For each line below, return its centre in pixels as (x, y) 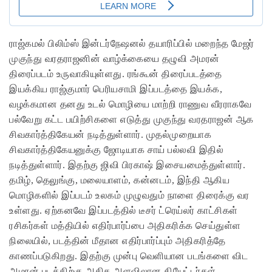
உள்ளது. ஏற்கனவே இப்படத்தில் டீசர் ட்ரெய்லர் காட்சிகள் (124, 211)
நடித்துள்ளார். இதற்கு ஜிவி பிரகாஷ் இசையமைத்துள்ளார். (127, 165)
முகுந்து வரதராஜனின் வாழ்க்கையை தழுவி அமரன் (114, 59)
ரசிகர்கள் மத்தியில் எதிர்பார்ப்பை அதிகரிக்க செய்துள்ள (125, 226)
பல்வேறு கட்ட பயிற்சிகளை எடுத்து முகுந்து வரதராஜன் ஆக (131, 120)
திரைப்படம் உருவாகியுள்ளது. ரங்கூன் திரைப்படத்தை (116, 74)
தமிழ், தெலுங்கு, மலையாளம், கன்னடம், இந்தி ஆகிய (119, 180)
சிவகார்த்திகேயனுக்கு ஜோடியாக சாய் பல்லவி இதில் (116, 150)
